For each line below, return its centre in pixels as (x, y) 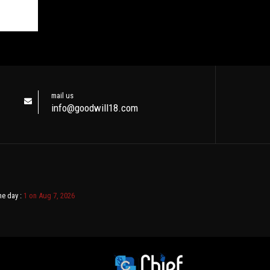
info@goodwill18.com (95, 108)
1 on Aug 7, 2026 (49, 196)
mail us (63, 96)
